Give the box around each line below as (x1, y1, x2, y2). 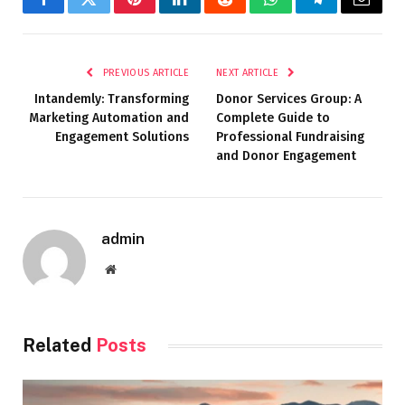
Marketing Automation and (29, 110, 189, 127)
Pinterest (133, 4, 191, 21)
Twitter (87, 4, 135, 21)
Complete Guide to (216, 110, 330, 127)
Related (23, 334, 96, 357)
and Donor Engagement (216, 148, 356, 165)
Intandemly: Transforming (34, 91, 189, 108)
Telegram (315, 4, 377, 21)
